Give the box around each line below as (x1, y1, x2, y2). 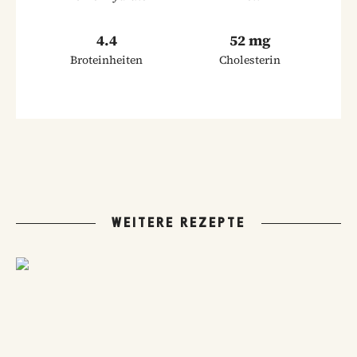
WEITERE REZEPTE (112, 215, 245, 230)
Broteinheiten (70, 52, 143, 68)
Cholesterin (219, 52, 281, 68)
